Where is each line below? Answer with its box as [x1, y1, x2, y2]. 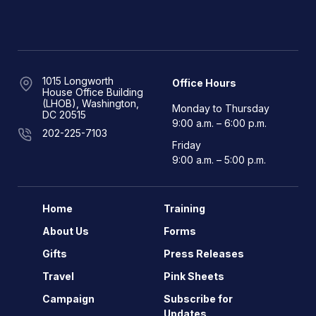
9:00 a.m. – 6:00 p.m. [171, 117, 267, 129]
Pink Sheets [164, 270, 224, 282]
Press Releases [164, 248, 244, 260]
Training [164, 202, 205, 214]
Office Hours [171, 77, 236, 89]
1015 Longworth [42, 75, 114, 87]
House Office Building [42, 86, 143, 98]
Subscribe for [164, 293, 233, 305]
